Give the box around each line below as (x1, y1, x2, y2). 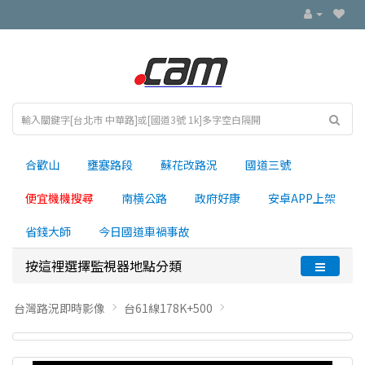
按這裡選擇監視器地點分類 (25, 256, 182, 275)
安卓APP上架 (268, 190, 336, 206)
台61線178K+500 (124, 300, 213, 316)
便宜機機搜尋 (25, 190, 94, 206)
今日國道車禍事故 (99, 223, 190, 240)
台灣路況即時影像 (14, 300, 105, 316)
